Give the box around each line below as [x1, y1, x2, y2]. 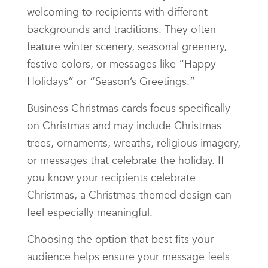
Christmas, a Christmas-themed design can [27, 187, 232, 202]
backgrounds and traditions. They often [27, 22, 216, 36]
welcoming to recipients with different [27, 4, 208, 19]
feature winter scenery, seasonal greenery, [27, 39, 227, 53]
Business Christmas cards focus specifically [27, 100, 230, 115]
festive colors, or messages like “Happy [27, 56, 216, 71]
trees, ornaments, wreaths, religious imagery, [27, 135, 240, 150]
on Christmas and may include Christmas [27, 118, 221, 132]
